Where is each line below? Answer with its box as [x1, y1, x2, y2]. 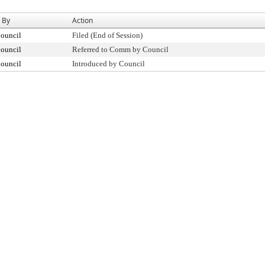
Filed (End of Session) [72, 31, 143, 40]
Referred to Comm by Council [72, 45, 169, 54]
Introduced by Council [72, 59, 145, 68]
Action [72, 15, 93, 25]
